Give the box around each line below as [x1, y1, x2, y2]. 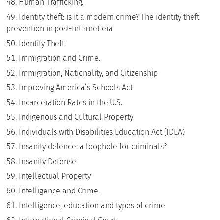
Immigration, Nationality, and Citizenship [19, 68, 158, 78]
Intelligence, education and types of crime [19, 201, 165, 210]
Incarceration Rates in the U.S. [19, 98, 123, 107]
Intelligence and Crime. [19, 186, 100, 195]
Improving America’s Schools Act [19, 83, 133, 92]
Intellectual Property [19, 171, 91, 181]
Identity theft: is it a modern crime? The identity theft [19, 12, 200, 22]
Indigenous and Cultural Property [19, 112, 134, 122]
